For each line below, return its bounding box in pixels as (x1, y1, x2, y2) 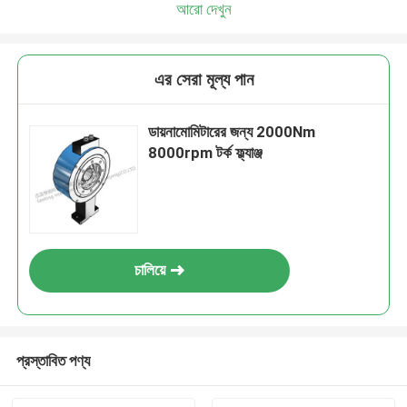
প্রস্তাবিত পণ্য (15, 351, 90, 370)
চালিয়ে (134, 261, 166, 280)
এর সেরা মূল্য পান (154, 69, 253, 91)
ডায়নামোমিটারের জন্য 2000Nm (148, 123, 316, 142)
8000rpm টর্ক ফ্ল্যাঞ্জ (148, 144, 263, 163)
